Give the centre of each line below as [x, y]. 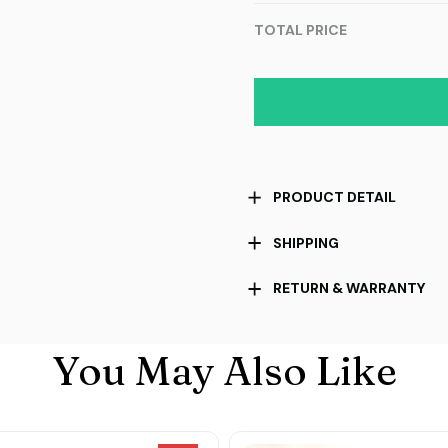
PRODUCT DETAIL [335, 197]
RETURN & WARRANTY [350, 288]
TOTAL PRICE [300, 30]
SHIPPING [306, 242]
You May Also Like [224, 370]
